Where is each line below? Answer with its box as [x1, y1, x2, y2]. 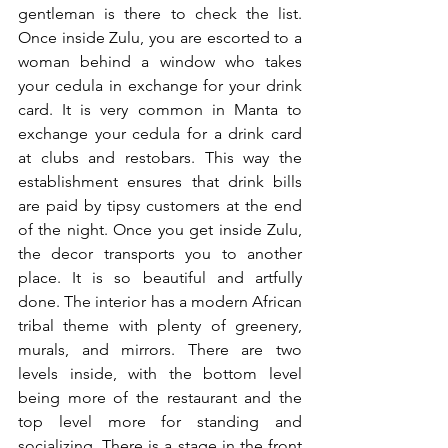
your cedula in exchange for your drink [18, 76, 302, 96]
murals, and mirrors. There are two [18, 340, 302, 360]
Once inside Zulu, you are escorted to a [18, 28, 302, 48]
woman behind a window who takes [18, 52, 302, 72]
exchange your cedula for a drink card [18, 124, 302, 144]
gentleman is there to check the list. [18, 4, 302, 24]
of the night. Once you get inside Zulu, [18, 220, 302, 240]
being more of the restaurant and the [18, 388, 302, 408]
